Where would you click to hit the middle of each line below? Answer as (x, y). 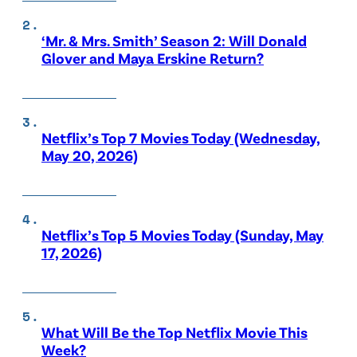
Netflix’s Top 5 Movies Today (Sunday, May (182, 235)
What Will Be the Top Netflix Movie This (175, 332)
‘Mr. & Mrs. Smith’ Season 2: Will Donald (174, 41)
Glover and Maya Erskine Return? (153, 58)
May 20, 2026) (90, 155)
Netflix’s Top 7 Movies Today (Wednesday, (181, 138)
